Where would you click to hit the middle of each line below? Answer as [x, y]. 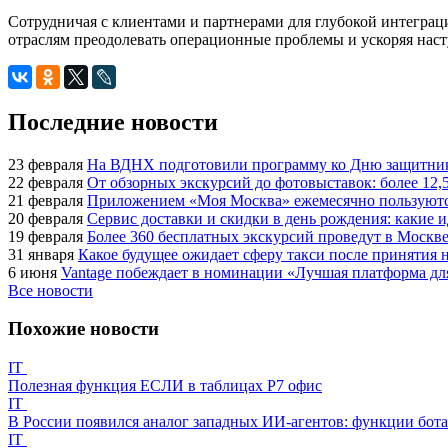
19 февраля [45, 236]
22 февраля [45, 182]
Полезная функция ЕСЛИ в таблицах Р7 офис [165, 386]
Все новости [50, 290]
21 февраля [45, 200]
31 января [41, 254]
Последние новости [113, 121]
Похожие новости [83, 329]
